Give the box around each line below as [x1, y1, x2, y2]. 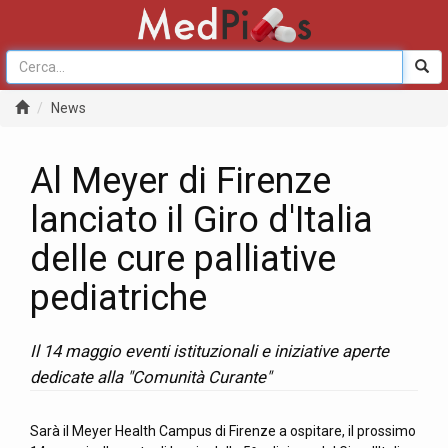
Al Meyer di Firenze [30, 160, 331, 202]
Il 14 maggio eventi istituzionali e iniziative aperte [30, 341, 389, 361]
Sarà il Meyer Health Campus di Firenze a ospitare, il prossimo [30, 423, 416, 439]
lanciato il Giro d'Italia [30, 199, 373, 241]
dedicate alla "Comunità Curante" [30, 367, 271, 387]
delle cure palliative [30, 238, 336, 280]
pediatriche [30, 277, 207, 319]
